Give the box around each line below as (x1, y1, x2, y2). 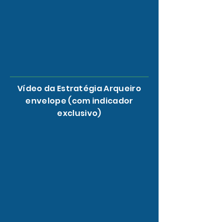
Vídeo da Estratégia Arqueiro (17, 82, 141, 94)
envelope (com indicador (25, 95, 133, 107)
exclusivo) (57, 107, 102, 119)
